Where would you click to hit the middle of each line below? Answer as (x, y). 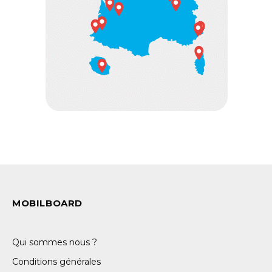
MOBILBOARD (47, 203)
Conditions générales (56, 261)
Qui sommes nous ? (55, 242)
